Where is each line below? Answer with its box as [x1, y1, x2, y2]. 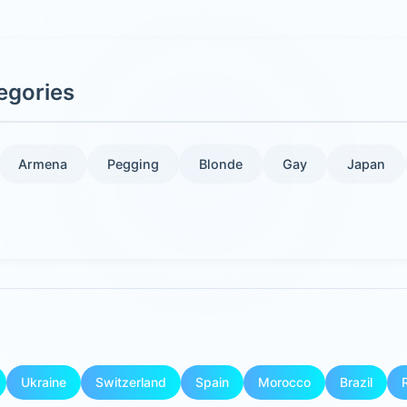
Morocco [258, 374, 311, 390]
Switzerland [95, 374, 166, 390]
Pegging [107, 156, 159, 172]
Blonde [199, 156, 243, 172]
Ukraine [21, 374, 66, 390]
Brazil [340, 374, 372, 390]
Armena [18, 156, 67, 172]
